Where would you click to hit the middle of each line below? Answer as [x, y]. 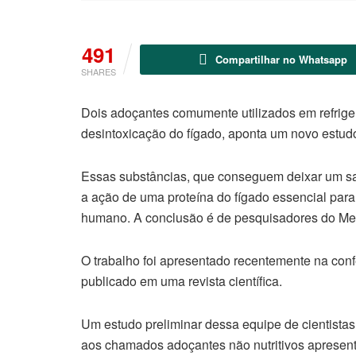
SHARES [99, 72]
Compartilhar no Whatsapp [282, 60]
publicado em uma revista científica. [182, 281]
